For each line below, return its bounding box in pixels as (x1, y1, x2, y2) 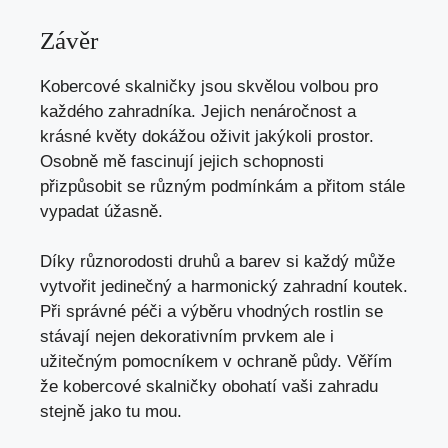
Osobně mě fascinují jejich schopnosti (40, 151, 324, 171)
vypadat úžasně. (40, 201, 163, 221)
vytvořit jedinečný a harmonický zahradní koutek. (40, 277, 408, 297)
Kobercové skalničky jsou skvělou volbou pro (40, 76, 378, 96)
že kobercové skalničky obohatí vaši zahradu (40, 377, 378, 397)
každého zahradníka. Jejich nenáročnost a (40, 101, 356, 121)
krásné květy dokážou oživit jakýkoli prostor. (40, 126, 374, 146)
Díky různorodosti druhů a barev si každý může (40, 252, 395, 272)
